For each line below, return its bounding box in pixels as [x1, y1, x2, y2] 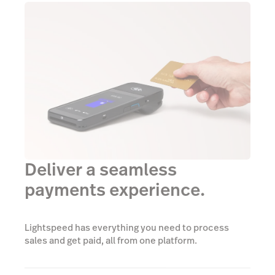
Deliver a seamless [25, 158, 177, 182]
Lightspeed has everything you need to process [25, 220, 229, 234]
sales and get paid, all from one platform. [25, 233, 197, 247]
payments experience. [25, 178, 205, 203]
